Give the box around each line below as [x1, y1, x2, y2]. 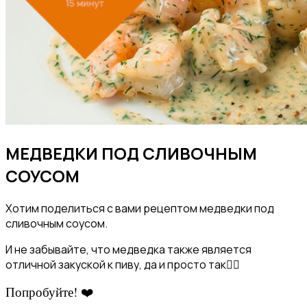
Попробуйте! [5, 283, 77, 301]
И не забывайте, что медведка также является [5, 242, 251, 258]
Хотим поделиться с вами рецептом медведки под [5, 201, 274, 217]
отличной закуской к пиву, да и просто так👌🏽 [5, 257, 240, 273]
